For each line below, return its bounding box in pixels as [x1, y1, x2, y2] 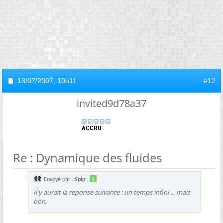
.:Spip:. [72, 177, 88, 183]
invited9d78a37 [77, 97, 146, 111]
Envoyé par [42, 177, 72, 183]
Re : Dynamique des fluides [13, 149, 162, 166]
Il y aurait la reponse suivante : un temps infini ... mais [33, 188, 190, 197]
